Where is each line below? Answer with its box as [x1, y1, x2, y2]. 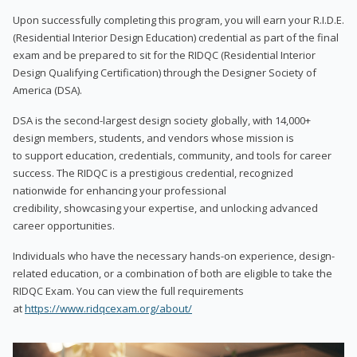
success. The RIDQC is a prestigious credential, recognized [13, 165, 293, 180]
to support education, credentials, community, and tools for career [13, 147, 331, 163]
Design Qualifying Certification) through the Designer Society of [13, 65, 316, 80]
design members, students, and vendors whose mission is [13, 130, 294, 145]
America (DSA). [13, 82, 82, 97]
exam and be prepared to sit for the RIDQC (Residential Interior [13, 47, 316, 62]
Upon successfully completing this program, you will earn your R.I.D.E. [13, 12, 344, 27]
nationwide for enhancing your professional [13, 182, 226, 198]
